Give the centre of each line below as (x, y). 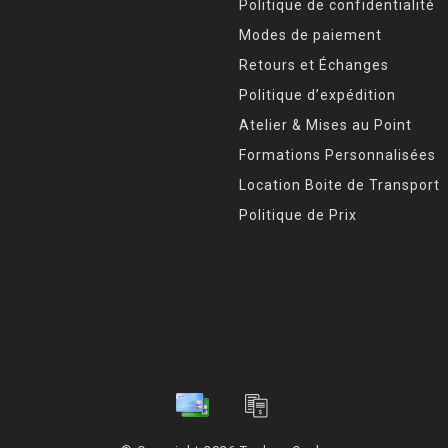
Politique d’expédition (317, 94)
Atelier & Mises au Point (325, 124)
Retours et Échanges (314, 64)
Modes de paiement (310, 34)
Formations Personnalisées (337, 154)
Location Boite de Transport (339, 184)
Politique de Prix (298, 214)
